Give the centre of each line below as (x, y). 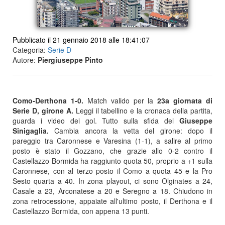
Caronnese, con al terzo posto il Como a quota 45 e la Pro (113, 171)
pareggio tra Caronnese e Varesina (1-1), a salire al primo (113, 141)
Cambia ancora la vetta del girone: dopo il (133, 131)
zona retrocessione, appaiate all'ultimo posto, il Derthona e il (113, 201)
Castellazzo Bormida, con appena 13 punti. (81, 211)
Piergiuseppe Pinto (70, 60)
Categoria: (30, 50)
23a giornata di (183, 100)
